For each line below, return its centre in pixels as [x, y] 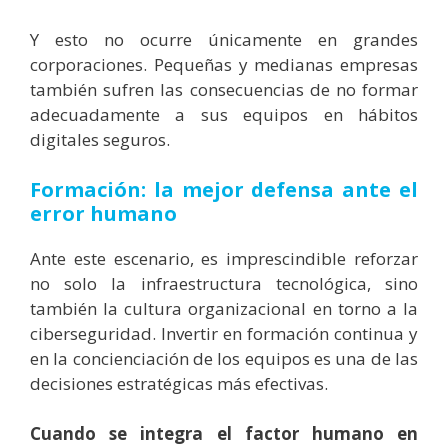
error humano [103, 213]
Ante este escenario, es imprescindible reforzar [224, 258]
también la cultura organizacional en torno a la [224, 308]
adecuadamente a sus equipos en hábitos [224, 115]
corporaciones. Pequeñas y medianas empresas [224, 65]
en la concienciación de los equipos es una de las [224, 358]
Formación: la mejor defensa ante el [224, 189]
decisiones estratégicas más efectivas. [179, 383]
